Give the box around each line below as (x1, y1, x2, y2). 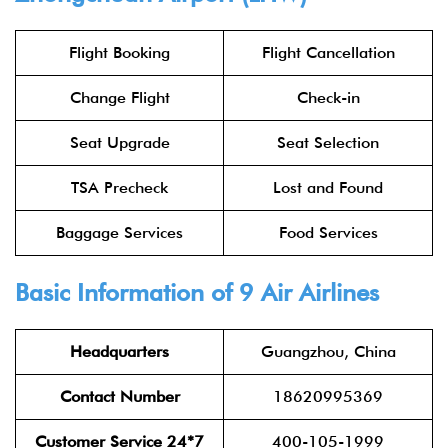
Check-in (296, 88, 360, 107)
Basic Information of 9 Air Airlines (15, 278, 379, 307)
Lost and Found (273, 178, 383, 197)
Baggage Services (56, 223, 183, 242)
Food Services (278, 223, 378, 242)
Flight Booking (69, 43, 170, 62)
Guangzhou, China (260, 342, 396, 361)
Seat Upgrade (69, 133, 170, 152)
